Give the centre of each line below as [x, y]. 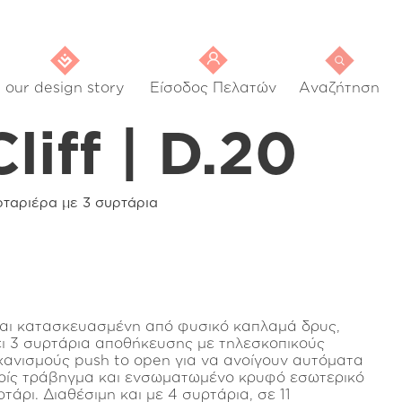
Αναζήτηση [339, 87]
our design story [65, 87]
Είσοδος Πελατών [213, 87]
